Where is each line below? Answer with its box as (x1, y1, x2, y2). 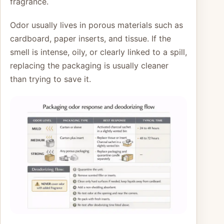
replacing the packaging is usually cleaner (10, 60, 168, 71)
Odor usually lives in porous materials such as (10, 20, 183, 30)
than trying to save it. (10, 74, 91, 84)
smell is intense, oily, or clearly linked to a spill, (10, 47, 187, 57)
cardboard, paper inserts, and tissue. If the (10, 33, 171, 44)
